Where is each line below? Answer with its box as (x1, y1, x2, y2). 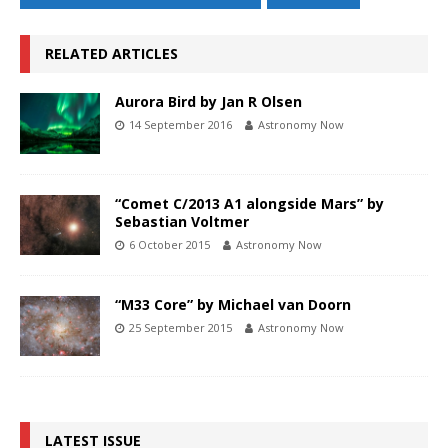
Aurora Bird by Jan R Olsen (115, 92, 302, 112)
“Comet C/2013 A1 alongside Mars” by (115, 193, 384, 213)
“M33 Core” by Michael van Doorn (115, 294, 351, 314)
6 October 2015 (129, 236, 210, 252)
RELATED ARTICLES (45, 44, 178, 64)
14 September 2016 (129, 117, 232, 133)
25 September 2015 (129, 319, 232, 335)
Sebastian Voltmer (115, 211, 249, 231)
